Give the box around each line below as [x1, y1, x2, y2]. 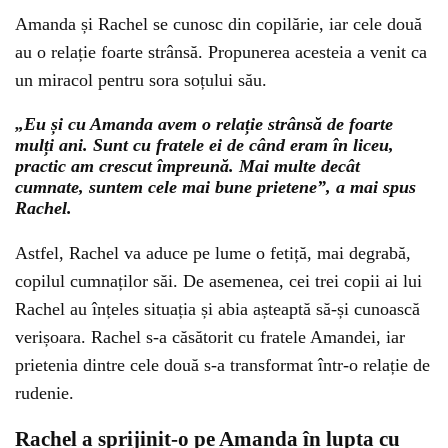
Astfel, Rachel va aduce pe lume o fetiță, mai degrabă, [15, 243, 411, 264]
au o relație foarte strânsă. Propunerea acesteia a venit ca [15, 42, 427, 63]
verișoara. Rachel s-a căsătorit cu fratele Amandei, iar [15, 327, 405, 348]
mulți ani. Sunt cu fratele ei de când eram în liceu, [15, 135, 394, 156]
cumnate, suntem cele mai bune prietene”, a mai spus [15, 177, 416, 198]
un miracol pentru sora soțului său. [15, 70, 267, 91]
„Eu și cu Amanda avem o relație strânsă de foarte [15, 114, 393, 135]
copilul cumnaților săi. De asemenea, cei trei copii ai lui [15, 271, 422, 292]
